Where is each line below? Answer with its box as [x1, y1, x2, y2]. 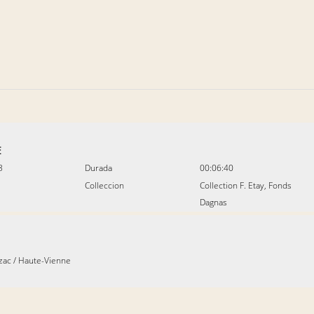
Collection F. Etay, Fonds [200, 179, 292, 191]
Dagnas [200, 196, 227, 208]
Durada [85, 162, 112, 174]
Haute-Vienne [18, 254, 71, 266]
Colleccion [85, 179, 124, 191]
